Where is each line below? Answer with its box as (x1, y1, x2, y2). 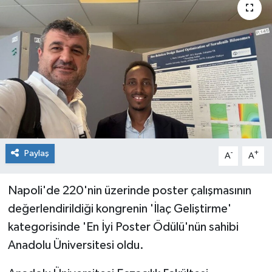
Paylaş (24, 148, 49, 158)
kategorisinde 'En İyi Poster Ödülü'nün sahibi (7, 220, 239, 233)
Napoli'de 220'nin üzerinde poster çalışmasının (7, 184, 251, 197)
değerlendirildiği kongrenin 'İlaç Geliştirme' (7, 202, 231, 215)
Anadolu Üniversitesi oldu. (7, 239, 144, 251)
